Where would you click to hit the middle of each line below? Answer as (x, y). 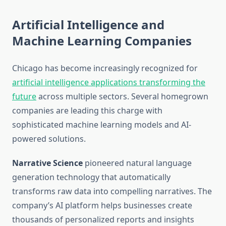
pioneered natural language (137, 163)
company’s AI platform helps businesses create (102, 206)
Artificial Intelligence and (88, 25)
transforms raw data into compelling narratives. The (112, 191)
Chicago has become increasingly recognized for (105, 68)
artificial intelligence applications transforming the (109, 82)
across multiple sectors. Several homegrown (122, 97)
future (24, 97)
